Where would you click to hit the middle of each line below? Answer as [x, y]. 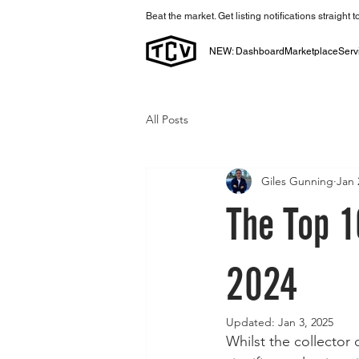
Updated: [252, 322]
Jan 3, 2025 [306, 322]
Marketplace [311, 51]
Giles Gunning [297, 181]
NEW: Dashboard [247, 51]
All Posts [167, 119]
